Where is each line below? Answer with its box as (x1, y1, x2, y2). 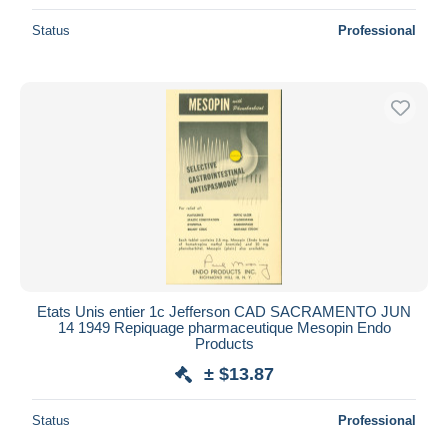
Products (194, 334, 254, 352)
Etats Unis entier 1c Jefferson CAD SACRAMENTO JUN (37, 302, 411, 320)
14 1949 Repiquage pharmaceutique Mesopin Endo (57, 318, 391, 336)
